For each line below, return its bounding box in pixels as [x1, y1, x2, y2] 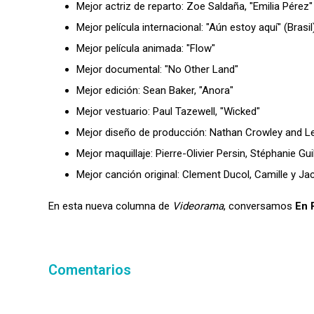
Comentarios [48, 261, 131, 278]
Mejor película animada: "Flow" [76, 41, 215, 55]
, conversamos [224, 199, 292, 212]
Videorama [172, 199, 224, 212]
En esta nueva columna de [48, 199, 172, 212]
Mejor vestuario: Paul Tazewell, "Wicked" [76, 104, 260, 118]
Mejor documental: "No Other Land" [76, 62, 238, 76]
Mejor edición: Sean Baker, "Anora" [76, 83, 233, 97]
